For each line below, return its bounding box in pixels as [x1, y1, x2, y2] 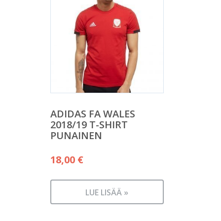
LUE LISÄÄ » [85, 187, 129, 198]
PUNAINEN [50, 129, 102, 143]
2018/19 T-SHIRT [50, 118, 128, 132]
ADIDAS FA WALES [50, 107, 135, 121]
